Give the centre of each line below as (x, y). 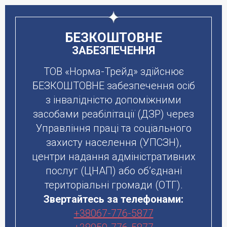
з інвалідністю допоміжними (113, 100)
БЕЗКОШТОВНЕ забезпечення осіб (113, 86)
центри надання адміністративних (113, 157)
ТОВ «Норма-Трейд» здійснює (113, 71)
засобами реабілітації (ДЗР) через (113, 114)
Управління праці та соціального (113, 128)
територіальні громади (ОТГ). (113, 185)
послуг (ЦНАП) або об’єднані (113, 171)
